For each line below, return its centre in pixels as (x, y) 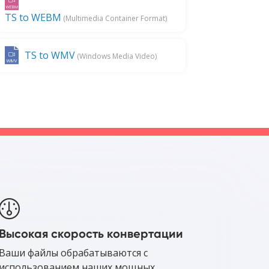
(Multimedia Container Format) (114, 18)
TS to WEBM (33, 17)
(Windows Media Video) (116, 56)
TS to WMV (50, 56)
